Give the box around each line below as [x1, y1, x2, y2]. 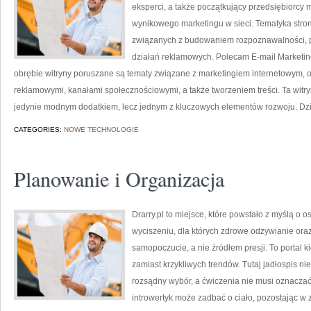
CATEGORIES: [14, 126, 64, 133]
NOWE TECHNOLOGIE [64, 126, 139, 133]
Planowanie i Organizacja [14, 165, 224, 192]
